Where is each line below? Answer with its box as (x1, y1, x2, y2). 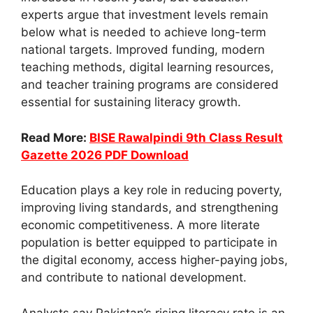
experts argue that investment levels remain (21, 8, 268, 22)
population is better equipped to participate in (21, 235, 277, 250)
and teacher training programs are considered (21, 78, 279, 92)
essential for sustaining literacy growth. (21, 95, 241, 110)
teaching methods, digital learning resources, (21, 60, 274, 75)
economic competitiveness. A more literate (21, 218, 260, 233)
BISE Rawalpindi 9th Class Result (89, 130, 283, 145)
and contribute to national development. (21, 270, 247, 285)
